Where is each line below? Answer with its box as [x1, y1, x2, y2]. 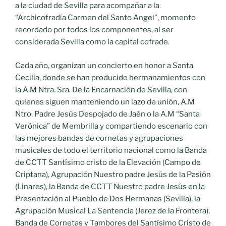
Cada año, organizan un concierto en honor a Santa [15, 61, 193, 70]
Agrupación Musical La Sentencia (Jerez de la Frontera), [15, 206, 210, 215]
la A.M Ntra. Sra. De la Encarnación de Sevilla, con [15, 85, 187, 94]
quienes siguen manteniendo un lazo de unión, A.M [15, 97, 195, 106]
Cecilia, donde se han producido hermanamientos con [15, 73, 205, 82]
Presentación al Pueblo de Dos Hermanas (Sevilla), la [15, 194, 200, 203]
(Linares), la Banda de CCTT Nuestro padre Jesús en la [15, 182, 205, 191]
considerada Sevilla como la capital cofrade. [15, 37, 169, 47]
